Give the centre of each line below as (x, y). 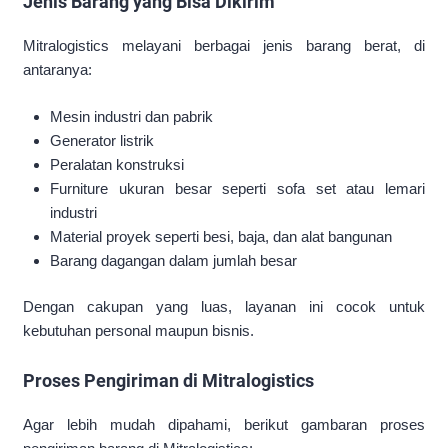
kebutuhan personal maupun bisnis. (138, 331)
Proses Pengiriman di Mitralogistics (168, 381)
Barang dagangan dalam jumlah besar (174, 260)
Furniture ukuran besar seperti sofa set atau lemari (237, 188)
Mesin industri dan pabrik (132, 116)
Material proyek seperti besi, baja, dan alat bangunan (221, 236)
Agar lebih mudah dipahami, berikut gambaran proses (224, 425)
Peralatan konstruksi (117, 164)
